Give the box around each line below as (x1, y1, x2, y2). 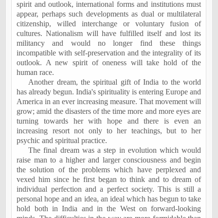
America (17, 97, 43, 106)
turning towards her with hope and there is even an (17, 116, 201, 125)
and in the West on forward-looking (77, 204, 201, 213)
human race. (17, 68, 54, 76)
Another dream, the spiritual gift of (28, 77, 144, 86)
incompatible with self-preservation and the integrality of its (17, 48, 201, 57)
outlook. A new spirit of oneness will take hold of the (17, 58, 201, 67)
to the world (159, 77, 201, 86)
